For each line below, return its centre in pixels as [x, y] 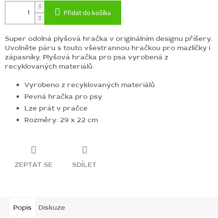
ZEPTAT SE [34, 164]
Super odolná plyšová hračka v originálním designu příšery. [109, 38]
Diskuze [52, 207]
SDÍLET [84, 164]
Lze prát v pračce [56, 108]
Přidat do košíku [87, 13]
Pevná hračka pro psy [63, 96]
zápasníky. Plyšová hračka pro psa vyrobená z [87, 57]
